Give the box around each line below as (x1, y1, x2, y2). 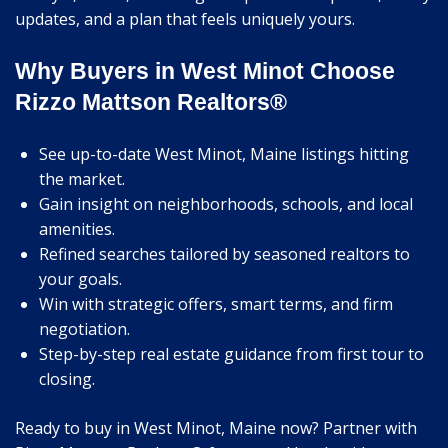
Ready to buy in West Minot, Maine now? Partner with (15, 417, 417, 440)
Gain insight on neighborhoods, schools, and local (39, 193, 413, 216)
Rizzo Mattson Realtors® (15, 89, 287, 116)
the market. (39, 168, 125, 191)
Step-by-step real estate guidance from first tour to (39, 343, 424, 366)
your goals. (39, 268, 122, 291)
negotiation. (39, 318, 130, 341)
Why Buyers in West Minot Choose (15, 58, 395, 85)
